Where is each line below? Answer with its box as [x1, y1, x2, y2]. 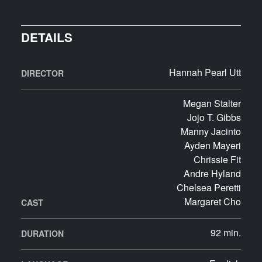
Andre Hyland [184, 167, 241, 181]
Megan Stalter [183, 96, 241, 111]
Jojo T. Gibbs [187, 111, 241, 125]
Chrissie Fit [194, 153, 241, 167]
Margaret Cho [184, 195, 241, 209]
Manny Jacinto [181, 125, 241, 139]
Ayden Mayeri [184, 139, 241, 153]
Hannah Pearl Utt [169, 65, 241, 80]
